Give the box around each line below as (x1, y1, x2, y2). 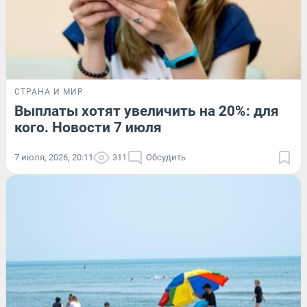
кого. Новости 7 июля (14, 119, 162, 136)
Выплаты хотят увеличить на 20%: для (14, 103, 279, 120)
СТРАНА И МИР (14, 87, 84, 97)
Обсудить (146, 152, 186, 163)
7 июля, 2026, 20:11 (14, 152, 93, 163)
